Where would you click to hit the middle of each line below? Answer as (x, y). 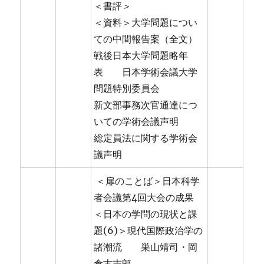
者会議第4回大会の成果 (144, 198)
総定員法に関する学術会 (146, 138)
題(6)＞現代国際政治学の (148, 231)
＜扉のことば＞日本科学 (147, 181)
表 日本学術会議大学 (146, 72)
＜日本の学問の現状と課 (146, 214)
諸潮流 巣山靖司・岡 (146, 247)
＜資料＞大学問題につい (146, 23)
